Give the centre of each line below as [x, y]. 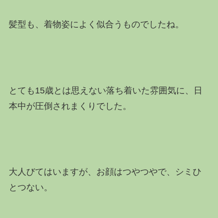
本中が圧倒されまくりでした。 [70, 106]
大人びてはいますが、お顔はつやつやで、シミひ [105, 172]
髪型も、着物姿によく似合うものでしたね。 [96, 24]
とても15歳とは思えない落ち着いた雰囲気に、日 [105, 90]
